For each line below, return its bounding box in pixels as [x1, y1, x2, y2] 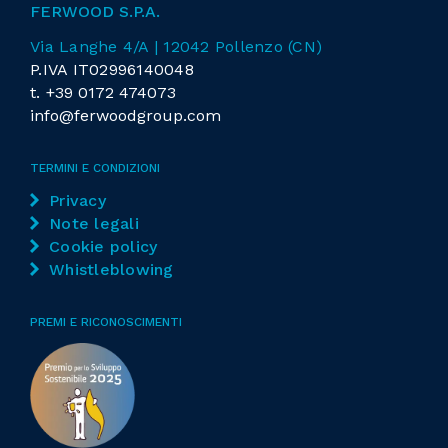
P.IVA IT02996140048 [30, 60, 194, 80]
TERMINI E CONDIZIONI [30, 161, 160, 176]
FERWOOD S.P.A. [30, 2, 160, 22]
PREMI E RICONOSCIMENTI [30, 315, 182, 330]
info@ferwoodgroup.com [30, 106, 221, 126]
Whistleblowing [49, 260, 174, 280]
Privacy [49, 191, 106, 211]
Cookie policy [49, 237, 158, 257]
